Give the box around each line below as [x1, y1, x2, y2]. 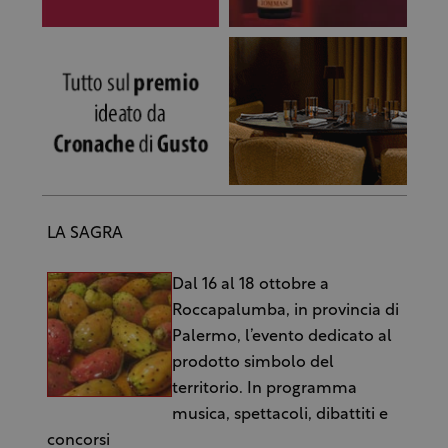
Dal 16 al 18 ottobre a [171, 276, 329, 293]
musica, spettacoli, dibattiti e [171, 406, 388, 423]
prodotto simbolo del [171, 354, 334, 371]
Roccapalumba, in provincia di [171, 302, 399, 319]
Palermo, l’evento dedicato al [171, 328, 392, 345]
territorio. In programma [171, 380, 357, 397]
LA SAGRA [46, 225, 123, 242]
